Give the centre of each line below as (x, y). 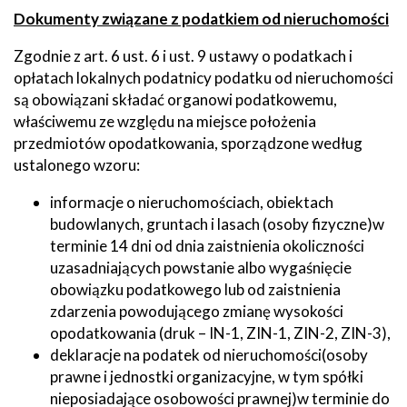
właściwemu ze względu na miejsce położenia (165, 121)
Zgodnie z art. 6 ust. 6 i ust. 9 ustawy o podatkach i (183, 55)
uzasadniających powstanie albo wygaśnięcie (201, 267)
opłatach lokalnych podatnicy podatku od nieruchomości (203, 77)
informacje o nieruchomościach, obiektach (192, 202)
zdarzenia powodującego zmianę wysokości (197, 311)
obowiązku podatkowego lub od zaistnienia (195, 289)
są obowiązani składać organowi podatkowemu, (175, 99)
